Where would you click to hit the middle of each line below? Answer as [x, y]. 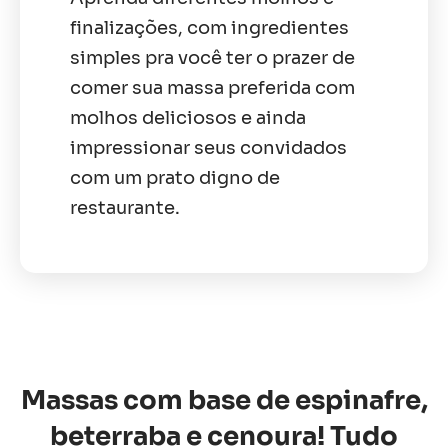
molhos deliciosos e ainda [188, 117]
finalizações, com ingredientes [209, 27]
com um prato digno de [175, 177]
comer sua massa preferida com [212, 87]
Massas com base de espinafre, [224, 400]
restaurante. [125, 207]
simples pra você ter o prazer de [212, 57]
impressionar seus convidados [208, 147]
